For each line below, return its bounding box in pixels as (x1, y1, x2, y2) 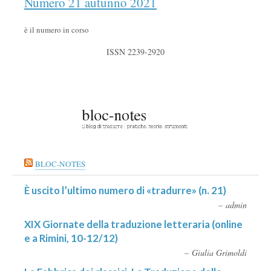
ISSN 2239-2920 (106, 46, 165, 58)
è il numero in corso (24, 24, 89, 36)
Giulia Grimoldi (192, 246, 247, 258)
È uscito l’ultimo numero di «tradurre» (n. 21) (24, 183, 226, 197)
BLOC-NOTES (35, 158, 85, 169)
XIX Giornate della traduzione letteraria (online (24, 217, 243, 230)
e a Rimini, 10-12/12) (24, 231, 118, 244)
